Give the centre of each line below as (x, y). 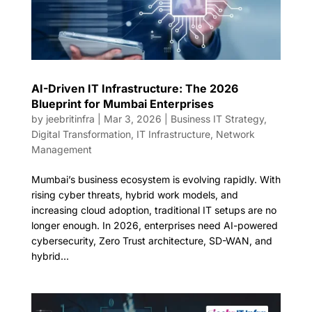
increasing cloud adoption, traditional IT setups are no (154, 210)
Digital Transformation (81, 134)
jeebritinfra (70, 118)
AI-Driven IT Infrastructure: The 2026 (134, 88)
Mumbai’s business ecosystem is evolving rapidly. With (156, 179)
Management (61, 149)
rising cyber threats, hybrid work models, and (134, 194)
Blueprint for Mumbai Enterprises (122, 103)
